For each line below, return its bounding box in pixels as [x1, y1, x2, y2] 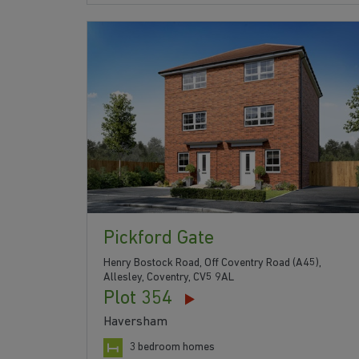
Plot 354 [103, 289, 172, 309]
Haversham [103, 316, 167, 329]
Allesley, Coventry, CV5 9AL [103, 272, 234, 284]
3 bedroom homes [129, 341, 215, 354]
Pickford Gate [103, 229, 214, 249]
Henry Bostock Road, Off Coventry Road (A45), [103, 257, 321, 270]
